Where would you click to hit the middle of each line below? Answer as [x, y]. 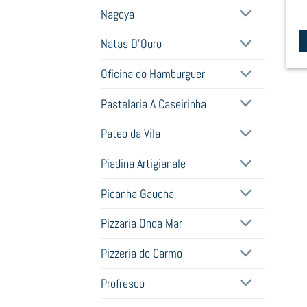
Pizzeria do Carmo [142, 254]
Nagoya [118, 14]
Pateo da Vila [131, 134]
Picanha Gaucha [137, 194]
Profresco [123, 283]
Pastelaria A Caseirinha [153, 104]
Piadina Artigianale [143, 164]
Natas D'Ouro [131, 44]
